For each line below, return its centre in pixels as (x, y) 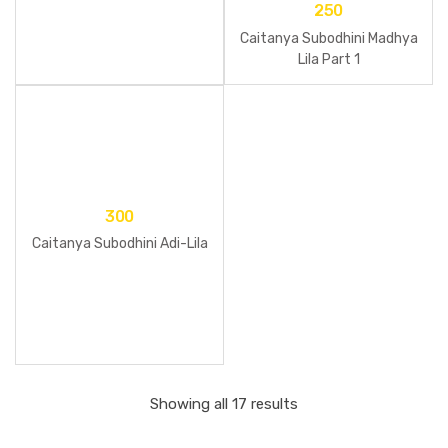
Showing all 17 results (224, 403)
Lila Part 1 (328, 59)
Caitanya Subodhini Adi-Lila (119, 244)
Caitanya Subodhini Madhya (328, 38)
